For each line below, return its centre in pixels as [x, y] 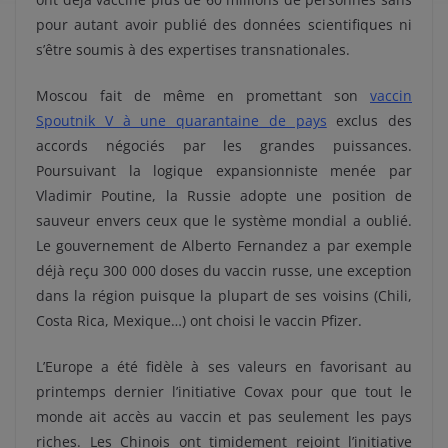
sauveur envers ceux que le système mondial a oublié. [224, 220]
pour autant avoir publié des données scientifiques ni [224, 24]
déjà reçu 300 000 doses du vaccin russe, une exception [224, 270]
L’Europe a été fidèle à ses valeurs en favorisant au [224, 366]
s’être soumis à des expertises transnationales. [193, 49]
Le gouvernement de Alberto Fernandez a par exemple [224, 245]
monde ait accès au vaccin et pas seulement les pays [224, 416]
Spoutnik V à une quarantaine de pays [181, 120]
